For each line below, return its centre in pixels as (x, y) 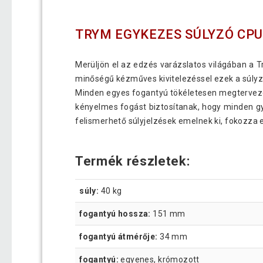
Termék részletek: (133, 161)
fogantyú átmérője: (119, 236)
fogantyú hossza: (115, 213)
